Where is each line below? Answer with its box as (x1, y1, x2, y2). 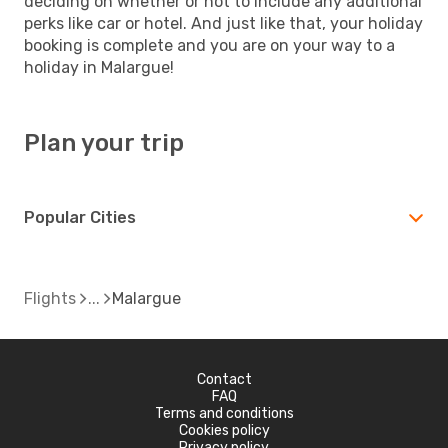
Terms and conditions (154, 404, 294, 422)
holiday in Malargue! (24, 57, 174, 77)
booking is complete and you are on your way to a (24, 35, 395, 55)
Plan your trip (24, 128, 184, 157)
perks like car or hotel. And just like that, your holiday (24, 13, 423, 33)
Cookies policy (178, 421, 270, 439)
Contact (196, 370, 252, 388)
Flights (24, 288, 76, 308)
